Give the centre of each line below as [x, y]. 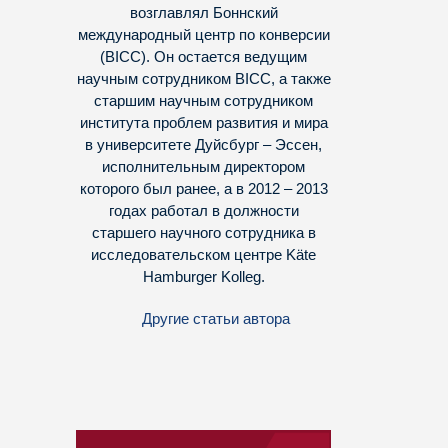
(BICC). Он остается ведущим [203, 57]
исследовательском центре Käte [203, 255]
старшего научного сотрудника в [203, 233]
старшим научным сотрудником [203, 101]
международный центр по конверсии [203, 35]
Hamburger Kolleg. [203, 277]
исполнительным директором [203, 167]
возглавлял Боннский [203, 13]
